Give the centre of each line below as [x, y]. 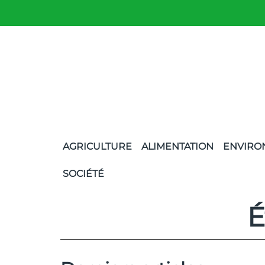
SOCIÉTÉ [84, 174]
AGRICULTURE [98, 146]
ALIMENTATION [178, 146]
